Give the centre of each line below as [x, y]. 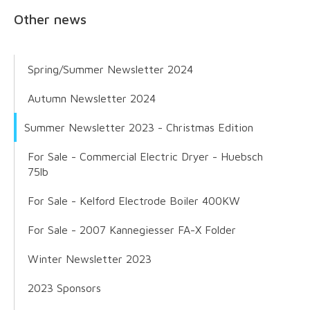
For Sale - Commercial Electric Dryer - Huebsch [145, 157]
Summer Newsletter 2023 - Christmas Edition [139, 128]
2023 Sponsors [64, 288]
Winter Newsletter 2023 [90, 259]
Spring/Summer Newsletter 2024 [110, 70]
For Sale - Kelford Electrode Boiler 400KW [134, 201]
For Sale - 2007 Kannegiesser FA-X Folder [132, 230]
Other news [50, 19]
